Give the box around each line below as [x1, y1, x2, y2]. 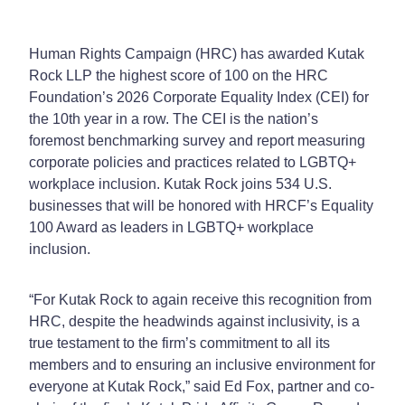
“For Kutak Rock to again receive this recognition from [29, 291, 372, 307]
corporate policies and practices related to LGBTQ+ [29, 154, 356, 170]
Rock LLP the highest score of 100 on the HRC [29, 67, 328, 83]
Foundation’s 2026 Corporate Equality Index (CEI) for [29, 89, 369, 105]
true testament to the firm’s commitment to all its [29, 334, 330, 351]
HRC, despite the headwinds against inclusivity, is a [29, 313, 360, 329]
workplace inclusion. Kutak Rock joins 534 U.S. [29, 175, 332, 192]
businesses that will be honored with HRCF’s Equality [29, 197, 373, 213]
